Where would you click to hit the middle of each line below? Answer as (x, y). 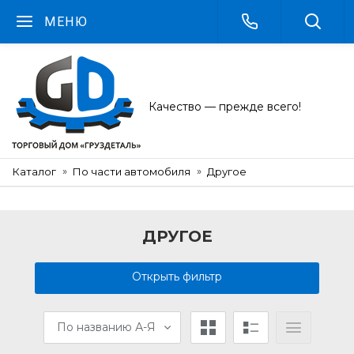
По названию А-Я (106, 327)
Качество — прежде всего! (225, 107)
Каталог (34, 171)
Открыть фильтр (177, 277)
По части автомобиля (132, 171)
